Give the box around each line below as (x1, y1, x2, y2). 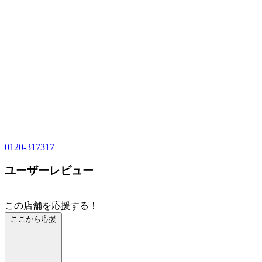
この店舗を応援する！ (5, 200, 98, 211)
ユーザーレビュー (5, 164, 94, 177)
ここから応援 (11, 214, 56, 223)
